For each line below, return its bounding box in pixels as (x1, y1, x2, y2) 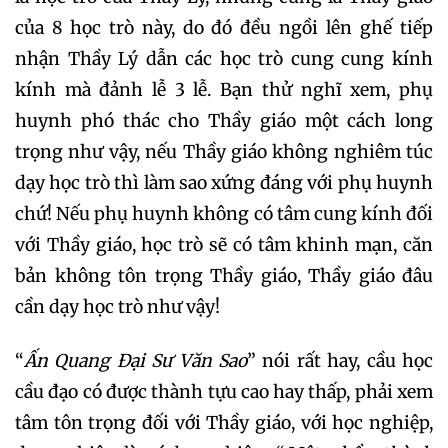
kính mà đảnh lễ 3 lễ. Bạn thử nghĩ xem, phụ (15, 78, 433, 101)
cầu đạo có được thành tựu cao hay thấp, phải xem (15, 380, 433, 403)
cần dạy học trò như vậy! (15, 295, 220, 318)
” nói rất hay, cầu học (247, 349, 433, 372)
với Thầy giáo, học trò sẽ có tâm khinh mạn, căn (15, 233, 433, 256)
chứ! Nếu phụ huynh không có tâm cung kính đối (15, 202, 433, 225)
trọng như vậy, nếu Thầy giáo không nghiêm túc (15, 140, 433, 163)
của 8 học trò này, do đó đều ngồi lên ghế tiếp (15, 16, 433, 39)
